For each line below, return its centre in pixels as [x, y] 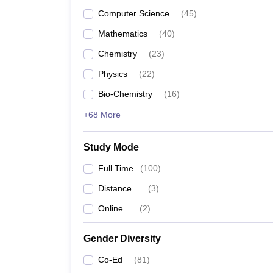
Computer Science [134, 13]
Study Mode [111, 147]
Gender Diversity [122, 239]
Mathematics [123, 34]
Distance [115, 188]
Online [111, 208]
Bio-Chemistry [125, 94]
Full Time [116, 168]
